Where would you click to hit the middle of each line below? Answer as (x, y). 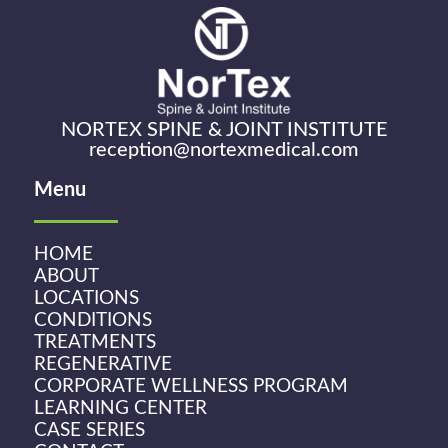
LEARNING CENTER (120, 408)
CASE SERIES (89, 430)
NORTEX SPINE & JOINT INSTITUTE (224, 130)
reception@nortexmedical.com (224, 150)
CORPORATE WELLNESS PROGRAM (191, 386)
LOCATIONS (86, 298)
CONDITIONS (93, 320)
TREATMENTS (95, 342)
